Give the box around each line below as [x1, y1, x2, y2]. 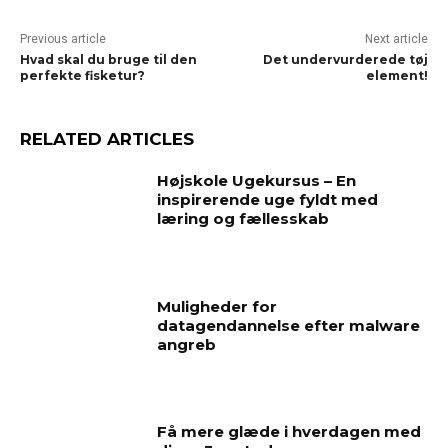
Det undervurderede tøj [262, 52, 428, 67]
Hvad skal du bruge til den [20, 52, 197, 67]
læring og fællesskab [157, 209, 330, 228]
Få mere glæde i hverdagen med [157, 422, 422, 442]
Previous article [20, 32, 106, 46]
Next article [364, 32, 428, 46]
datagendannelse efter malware [157, 315, 421, 335]
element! [365, 68, 428, 83]
